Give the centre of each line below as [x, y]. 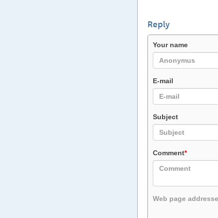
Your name [170, 45]
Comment [169, 153]
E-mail [163, 81]
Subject [165, 117]
